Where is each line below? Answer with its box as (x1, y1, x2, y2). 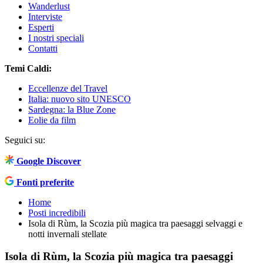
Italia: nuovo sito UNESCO (28, 93, 131, 104)
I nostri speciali (28, 32, 84, 43)
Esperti (28, 22, 54, 32)
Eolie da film (28, 114, 76, 125)
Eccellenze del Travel (28, 83, 107, 93)
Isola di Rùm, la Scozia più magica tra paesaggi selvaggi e (28, 218, 242, 228)
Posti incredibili (28, 207, 86, 218)
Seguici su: (5, 134, 45, 145)
